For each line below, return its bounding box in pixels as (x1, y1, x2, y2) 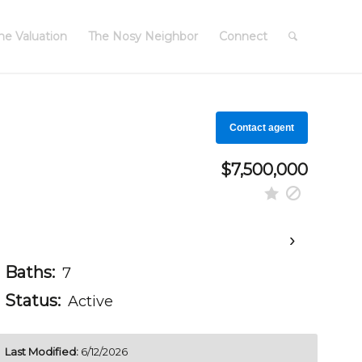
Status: (4, 291, 61, 310)
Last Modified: (4, 345, 78, 358)
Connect (219, 29, 267, 44)
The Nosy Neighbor (88, 29, 198, 44)
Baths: (4, 263, 55, 282)
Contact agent (229, 122, 294, 133)
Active (67, 293, 113, 310)
